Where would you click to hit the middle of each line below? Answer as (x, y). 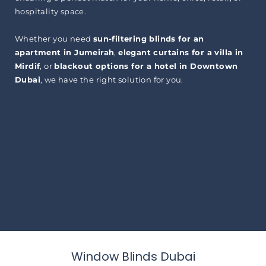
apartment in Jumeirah (65, 52)
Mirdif (28, 66)
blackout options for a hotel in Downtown (146, 66)
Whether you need (54, 38)
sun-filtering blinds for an (148, 38)
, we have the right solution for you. (112, 79)
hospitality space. (51, 11)
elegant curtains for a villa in (181, 52)
